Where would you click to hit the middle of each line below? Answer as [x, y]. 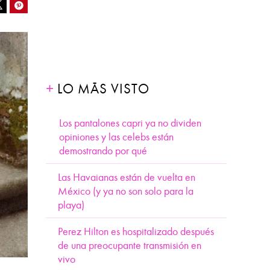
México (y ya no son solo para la [126, 191]
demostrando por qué [103, 151]
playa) [71, 205]
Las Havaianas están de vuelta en [127, 177]
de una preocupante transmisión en [130, 246]
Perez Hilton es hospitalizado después [136, 232]
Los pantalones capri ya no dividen [130, 123]
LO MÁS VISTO [103, 89]
